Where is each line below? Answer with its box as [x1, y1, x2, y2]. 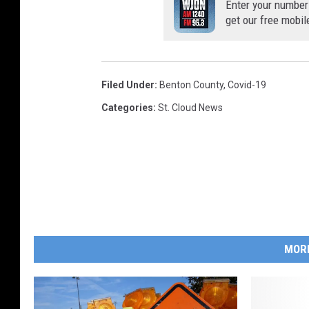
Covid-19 [228, 79, 266, 91]
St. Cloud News [158, 102, 223, 114]
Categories [101, 102, 153, 114]
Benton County [159, 79, 223, 91]
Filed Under [101, 79, 154, 91]
